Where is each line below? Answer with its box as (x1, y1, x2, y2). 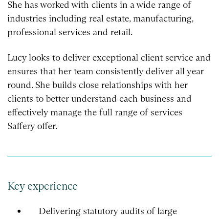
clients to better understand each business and (7, 92, 192, 104)
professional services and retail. (7, 26, 132, 38)
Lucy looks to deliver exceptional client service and (7, 51, 211, 63)
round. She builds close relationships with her (7, 79, 188, 90)
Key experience (7, 179, 78, 193)
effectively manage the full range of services (7, 106, 182, 118)
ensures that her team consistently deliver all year (7, 65, 204, 77)
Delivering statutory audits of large (38, 205, 177, 217)
